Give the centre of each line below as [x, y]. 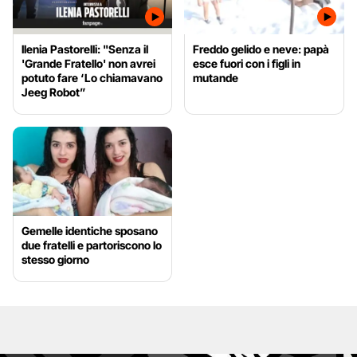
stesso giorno [55, 260]
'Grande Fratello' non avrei [88, 63]
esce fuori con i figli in [247, 63]
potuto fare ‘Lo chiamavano [92, 77]
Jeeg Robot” [54, 92]
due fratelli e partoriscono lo [92, 245]
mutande [216, 77]
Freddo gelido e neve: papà [261, 49]
